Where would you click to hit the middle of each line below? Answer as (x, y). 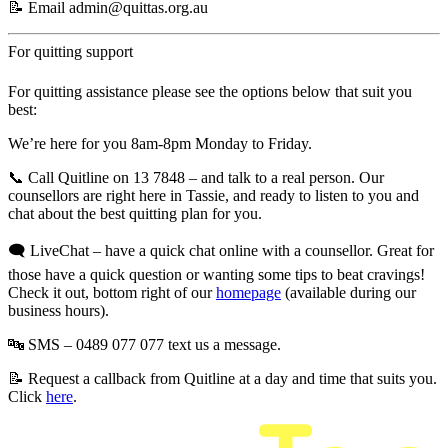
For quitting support (70, 52)
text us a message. (222, 344)
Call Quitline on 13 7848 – (114, 177)
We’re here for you (69, 143)
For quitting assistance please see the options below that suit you (210, 91)
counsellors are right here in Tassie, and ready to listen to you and (213, 195)
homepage (248, 292)
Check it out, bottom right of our (112, 292)
